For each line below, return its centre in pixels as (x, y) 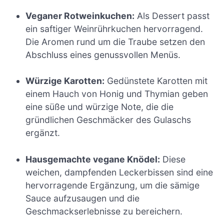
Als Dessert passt (172, 15)
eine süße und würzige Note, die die (100, 107)
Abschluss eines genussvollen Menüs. (103, 54)
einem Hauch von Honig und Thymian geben (117, 94)
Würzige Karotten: (65, 81)
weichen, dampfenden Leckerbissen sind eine (119, 172)
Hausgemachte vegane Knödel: (93, 159)
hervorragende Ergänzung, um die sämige (113, 185)
